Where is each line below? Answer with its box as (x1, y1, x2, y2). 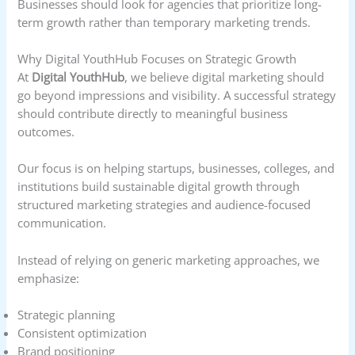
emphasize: (17, 269, 80, 286)
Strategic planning (17, 306, 116, 323)
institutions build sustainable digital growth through (17, 178, 300, 195)
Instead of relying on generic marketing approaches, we (17, 251, 320, 268)
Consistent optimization (17, 324, 147, 341)
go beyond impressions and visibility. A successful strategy (17, 86, 337, 103)
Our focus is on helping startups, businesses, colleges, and (17, 160, 335, 177)
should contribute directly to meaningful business (17, 105, 288, 121)
